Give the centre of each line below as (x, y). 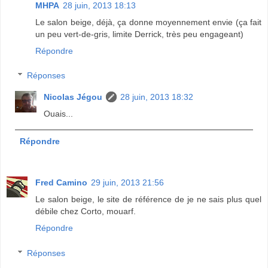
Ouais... (59, 114)
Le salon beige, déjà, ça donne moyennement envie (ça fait (148, 22)
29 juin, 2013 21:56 (127, 183)
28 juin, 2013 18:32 (157, 97)
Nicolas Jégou (73, 97)
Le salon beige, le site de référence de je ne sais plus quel (148, 200)
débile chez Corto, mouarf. (86, 211)
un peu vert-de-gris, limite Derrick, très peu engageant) (139, 34)
